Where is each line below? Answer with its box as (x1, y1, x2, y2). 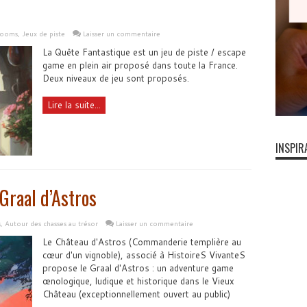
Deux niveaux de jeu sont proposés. (42, 72, 189, 84)
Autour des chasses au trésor (4, 219, 98, 228)
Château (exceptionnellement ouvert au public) (42, 288, 230, 300)
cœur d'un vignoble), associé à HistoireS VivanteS (42, 249, 245, 261)
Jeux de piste (21, 29, 65, 38)
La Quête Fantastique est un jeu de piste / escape (42, 46, 246, 58)
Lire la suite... (47, 99, 101, 111)
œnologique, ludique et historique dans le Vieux (42, 275, 234, 287)
